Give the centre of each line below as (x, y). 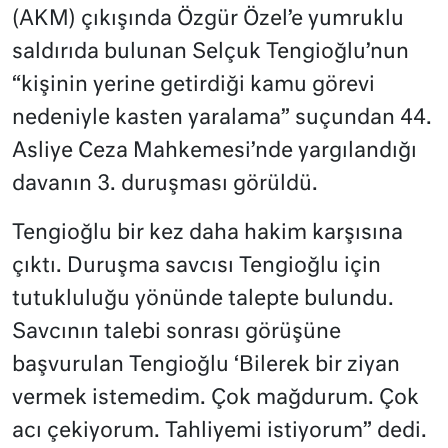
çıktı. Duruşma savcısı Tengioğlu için (196, 266)
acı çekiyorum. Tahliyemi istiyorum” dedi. (219, 431)
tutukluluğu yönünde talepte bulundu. (203, 299)
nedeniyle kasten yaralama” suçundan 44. (222, 118)
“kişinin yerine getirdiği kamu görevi (193, 85)
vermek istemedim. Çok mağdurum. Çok (215, 398)
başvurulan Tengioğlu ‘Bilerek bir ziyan (206, 365)
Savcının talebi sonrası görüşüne (176, 332)
